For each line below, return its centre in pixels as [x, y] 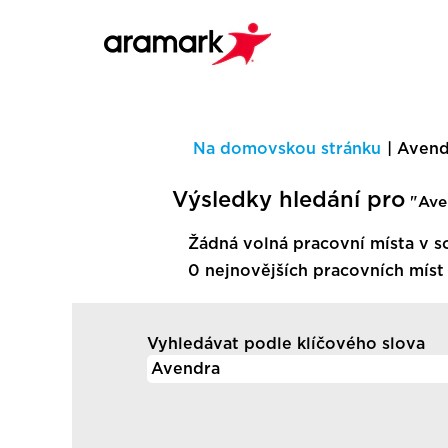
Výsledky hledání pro [288, 200]
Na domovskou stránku [287, 149]
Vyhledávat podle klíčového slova [286, 344]
